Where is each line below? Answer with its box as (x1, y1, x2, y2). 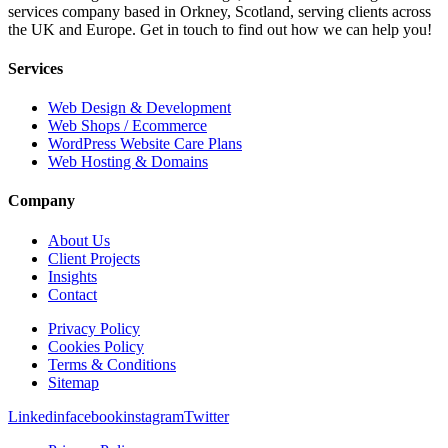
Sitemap (48, 373, 99, 391)
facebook (65, 407, 123, 425)
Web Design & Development (48, 99, 231, 117)
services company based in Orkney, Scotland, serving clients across (8, 2, 431, 20)
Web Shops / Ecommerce (48, 117, 207, 135)
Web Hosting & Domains (48, 153, 208, 171)
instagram (123, 407, 184, 425)
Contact (48, 285, 97, 303)
